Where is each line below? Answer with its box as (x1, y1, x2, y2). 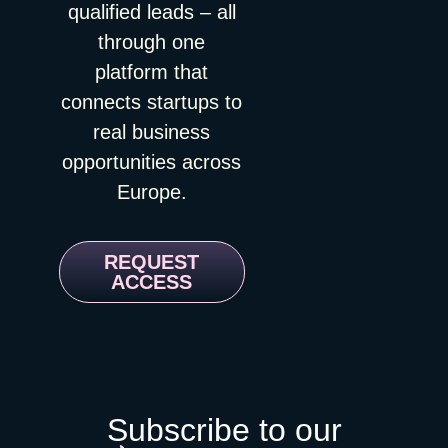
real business (93, 120, 211, 143)
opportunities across (62, 150, 242, 173)
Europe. (116, 180, 187, 203)
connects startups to (61, 90, 243, 113)
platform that (95, 60, 209, 83)
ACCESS (111, 271, 193, 294)
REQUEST (104, 251, 200, 274)
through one (98, 30, 206, 53)
